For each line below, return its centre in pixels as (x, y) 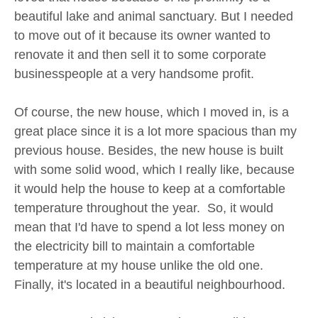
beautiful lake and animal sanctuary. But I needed (154, 17)
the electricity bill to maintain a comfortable (135, 247)
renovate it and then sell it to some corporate (140, 55)
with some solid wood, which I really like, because (154, 170)
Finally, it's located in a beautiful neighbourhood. (150, 285)
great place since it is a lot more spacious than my (155, 132)
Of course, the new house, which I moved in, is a (152, 113)
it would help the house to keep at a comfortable (150, 189)
